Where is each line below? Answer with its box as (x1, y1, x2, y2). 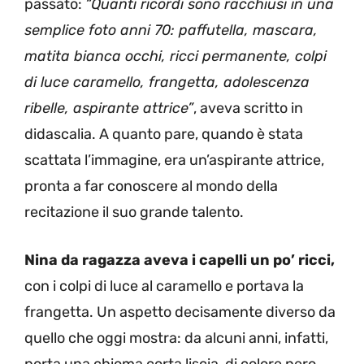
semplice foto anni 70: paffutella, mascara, (24, 20, 318, 39)
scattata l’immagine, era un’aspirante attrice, (24, 150, 324, 169)
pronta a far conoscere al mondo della (24, 176, 278, 195)
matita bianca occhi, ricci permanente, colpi (24, 46, 327, 65)
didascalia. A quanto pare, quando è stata (24, 124, 303, 143)
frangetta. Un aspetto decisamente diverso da (24, 302, 336, 321)
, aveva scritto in (193, 98, 303, 117)
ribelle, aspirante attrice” (24, 98, 193, 117)
